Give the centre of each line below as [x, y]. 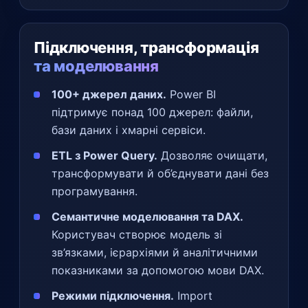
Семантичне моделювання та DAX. [147, 216]
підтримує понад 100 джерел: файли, [152, 112]
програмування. [95, 191]
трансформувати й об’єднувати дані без [160, 173]
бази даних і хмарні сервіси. [129, 130]
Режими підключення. [113, 295]
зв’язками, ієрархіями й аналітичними [155, 252]
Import [193, 295]
